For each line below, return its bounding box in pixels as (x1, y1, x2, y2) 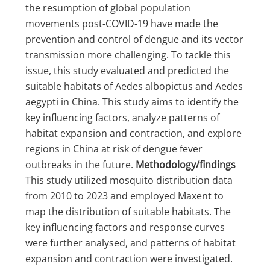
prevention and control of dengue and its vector (25, 33, 244, 46)
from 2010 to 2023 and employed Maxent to (25, 189, 224, 203)
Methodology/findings (136, 158, 236, 172)
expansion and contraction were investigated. (25, 252, 233, 266)
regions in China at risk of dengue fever (25, 142, 203, 156)
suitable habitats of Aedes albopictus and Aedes (25, 80, 243, 93)
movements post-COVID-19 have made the (25, 17, 219, 31)
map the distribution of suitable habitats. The (25, 205, 231, 219)
